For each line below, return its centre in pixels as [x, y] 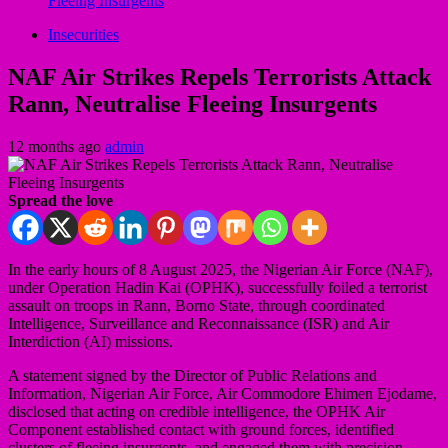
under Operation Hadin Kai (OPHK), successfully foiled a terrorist [217, 287]
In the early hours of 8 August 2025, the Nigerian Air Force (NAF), [220, 269]
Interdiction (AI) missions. [90, 341]
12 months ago [56, 146]
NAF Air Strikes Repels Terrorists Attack [219, 76]
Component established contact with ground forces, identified [201, 429]
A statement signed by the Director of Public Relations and [192, 375]
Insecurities [83, 34]
